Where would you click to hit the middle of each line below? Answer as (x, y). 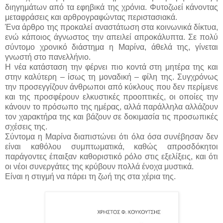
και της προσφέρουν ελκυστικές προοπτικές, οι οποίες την (111, 97)
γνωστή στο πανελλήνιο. (48, 57)
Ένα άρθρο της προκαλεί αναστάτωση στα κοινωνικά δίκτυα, (111, 27)
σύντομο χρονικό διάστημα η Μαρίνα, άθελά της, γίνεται (111, 47)
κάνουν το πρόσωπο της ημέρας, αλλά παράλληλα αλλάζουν (111, 107)
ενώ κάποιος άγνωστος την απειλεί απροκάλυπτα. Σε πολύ (111, 37)
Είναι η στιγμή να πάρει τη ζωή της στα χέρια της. (90, 176)
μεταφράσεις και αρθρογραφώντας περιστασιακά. (91, 17)
